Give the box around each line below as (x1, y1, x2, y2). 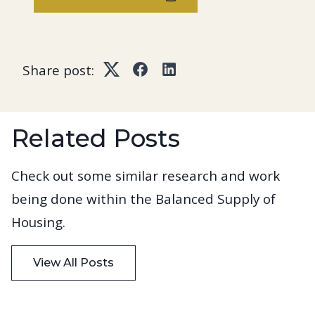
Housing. (11, 213, 65, 232)
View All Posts (33, 256, 114, 270)
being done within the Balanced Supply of (11, 190, 276, 209)
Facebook (139, 70, 193, 87)
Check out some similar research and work (11, 167, 280, 186)
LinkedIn (168, 70, 216, 87)
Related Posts (11, 123, 180, 154)
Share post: (22, 61, 94, 80)
